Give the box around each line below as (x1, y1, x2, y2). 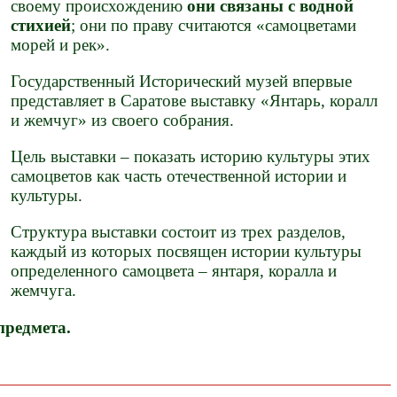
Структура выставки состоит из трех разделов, (11, 222, 346, 242)
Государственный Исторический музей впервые (11, 72, 353, 91)
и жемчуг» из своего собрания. (11, 111, 235, 130)
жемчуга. (11, 281, 77, 300)
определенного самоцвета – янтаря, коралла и (11, 261, 338, 281)
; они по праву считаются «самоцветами (71, 15, 357, 35)
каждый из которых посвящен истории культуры (11, 242, 362, 261)
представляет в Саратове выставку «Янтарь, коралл (11, 91, 378, 111)
